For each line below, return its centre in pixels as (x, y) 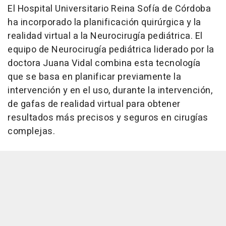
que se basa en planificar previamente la (94, 77)
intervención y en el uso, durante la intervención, (110, 91)
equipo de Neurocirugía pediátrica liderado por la (111, 50)
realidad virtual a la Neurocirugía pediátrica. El (105, 36)
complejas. (31, 132)
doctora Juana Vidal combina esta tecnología (104, 64)
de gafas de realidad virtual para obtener (94, 104)
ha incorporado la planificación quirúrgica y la (104, 23)
